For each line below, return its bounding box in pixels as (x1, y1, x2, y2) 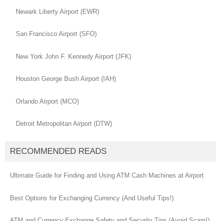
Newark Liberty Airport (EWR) (16, 7, 99, 15)
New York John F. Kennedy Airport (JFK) (16, 52, 131, 60)
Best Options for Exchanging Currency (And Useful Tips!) (10, 194, 174, 202)
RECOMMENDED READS (10, 147, 107, 156)
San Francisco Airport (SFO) (16, 30, 97, 38)
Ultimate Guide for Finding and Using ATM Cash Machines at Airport (10, 172, 204, 180)
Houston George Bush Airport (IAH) (16, 75, 116, 83)
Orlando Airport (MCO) (16, 97, 79, 105)
